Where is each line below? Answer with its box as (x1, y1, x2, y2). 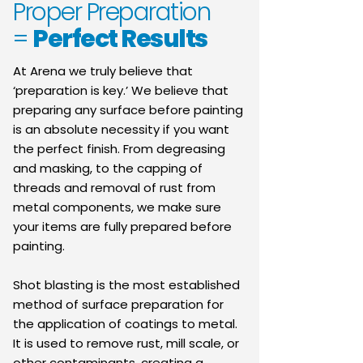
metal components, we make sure (13, 199, 221, 216)
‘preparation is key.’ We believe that (13, 82, 228, 99)
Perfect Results (32, 22, 207, 56)
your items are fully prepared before (13, 218, 232, 235)
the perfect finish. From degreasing (13, 140, 225, 157)
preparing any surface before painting (13, 101, 243, 118)
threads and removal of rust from (13, 179, 216, 196)
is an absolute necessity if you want (13, 121, 229, 138)
